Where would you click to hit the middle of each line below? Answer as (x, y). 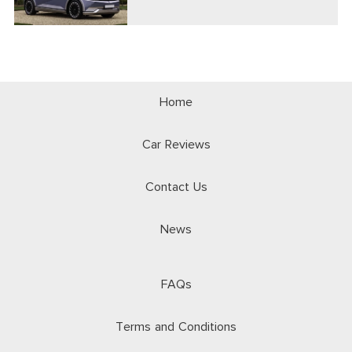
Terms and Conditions (176, 327)
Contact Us (176, 187)
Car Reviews (176, 145)
